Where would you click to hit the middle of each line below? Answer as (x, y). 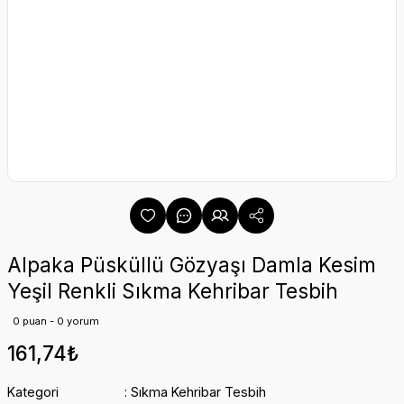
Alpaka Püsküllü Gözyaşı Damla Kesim (192, 265)
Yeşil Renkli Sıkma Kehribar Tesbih (173, 291)
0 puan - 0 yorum (56, 321)
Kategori (33, 392)
